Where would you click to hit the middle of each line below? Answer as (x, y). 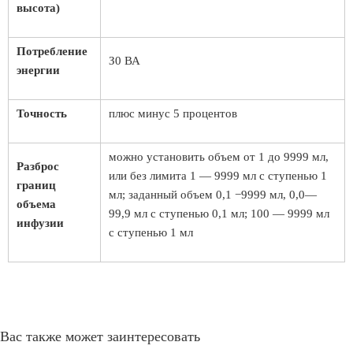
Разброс (38, 166)
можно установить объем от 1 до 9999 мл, (219, 157)
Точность (42, 113)
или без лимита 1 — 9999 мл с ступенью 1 (218, 176)
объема (36, 204)
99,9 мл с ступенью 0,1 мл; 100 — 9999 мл (219, 214)
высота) (38, 8)
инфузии (40, 223)
